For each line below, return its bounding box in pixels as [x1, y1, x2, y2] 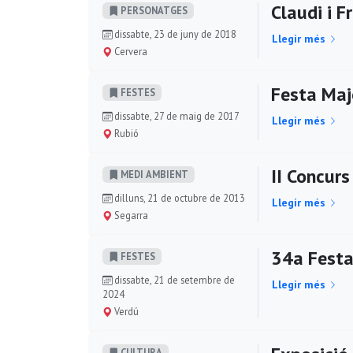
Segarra [112, 209, 148, 221]
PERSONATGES [118, 4, 188, 17]
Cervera [112, 45, 147, 58]
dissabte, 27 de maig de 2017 [112, 110, 240, 122]
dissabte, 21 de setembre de [112, 273, 235, 286]
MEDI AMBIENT [118, 168, 188, 181]
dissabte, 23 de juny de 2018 [112, 28, 236, 40]
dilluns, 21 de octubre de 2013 [112, 191, 245, 204]
